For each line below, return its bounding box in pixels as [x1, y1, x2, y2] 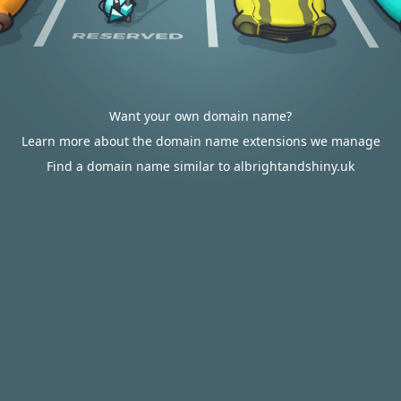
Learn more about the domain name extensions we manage [21, 132, 380, 149]
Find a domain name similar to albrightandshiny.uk [47, 158, 354, 175]
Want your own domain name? [109, 107, 292, 124]
